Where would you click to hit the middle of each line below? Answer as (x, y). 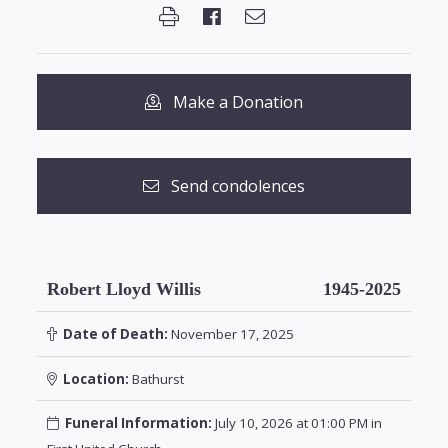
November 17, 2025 (230, 334)
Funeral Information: (138, 423)
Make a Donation (232, 101)
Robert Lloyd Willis (123, 289)
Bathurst (156, 378)
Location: (92, 378)
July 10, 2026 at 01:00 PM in (296, 423)
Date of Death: (112, 334)
